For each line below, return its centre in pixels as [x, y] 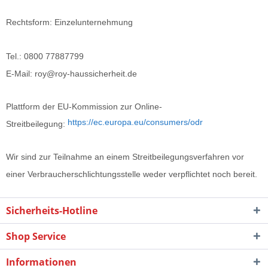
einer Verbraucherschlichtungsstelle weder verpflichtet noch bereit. [132, 174]
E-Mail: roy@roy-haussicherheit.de [73, 74]
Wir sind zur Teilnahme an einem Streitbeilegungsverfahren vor [125, 157]
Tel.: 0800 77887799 [45, 56]
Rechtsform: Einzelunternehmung [69, 22]
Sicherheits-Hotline [52, 211]
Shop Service [36, 236]
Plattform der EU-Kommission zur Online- [84, 106]
